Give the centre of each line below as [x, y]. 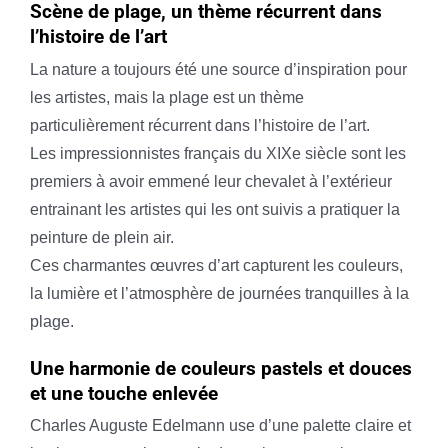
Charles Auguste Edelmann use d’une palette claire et [220, 425]
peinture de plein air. [101, 237]
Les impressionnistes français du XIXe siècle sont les [217, 153]
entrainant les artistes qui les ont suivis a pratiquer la [214, 209]
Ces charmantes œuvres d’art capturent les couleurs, [216, 265]
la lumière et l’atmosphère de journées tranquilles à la [219, 293]
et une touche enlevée [123, 393]
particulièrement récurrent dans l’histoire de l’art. [199, 125]
